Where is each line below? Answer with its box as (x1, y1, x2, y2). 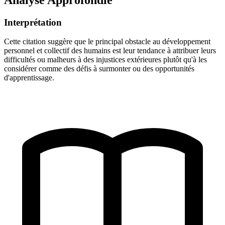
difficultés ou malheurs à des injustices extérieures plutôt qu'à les (4, 55, 207, 64)
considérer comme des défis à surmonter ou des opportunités (4, 64, 194, 73)
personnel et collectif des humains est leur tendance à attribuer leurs (4, 46, 216, 55)
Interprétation (4, 17, 62, 28)
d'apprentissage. (4, 73, 54, 82)
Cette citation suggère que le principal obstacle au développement (4, 37, 210, 46)
